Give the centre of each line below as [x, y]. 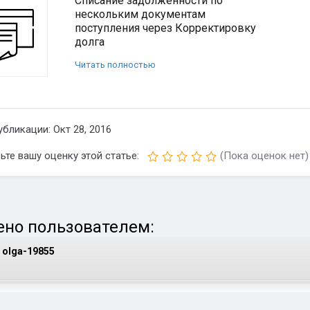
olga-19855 [28, 251]
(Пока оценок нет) [264, 156]
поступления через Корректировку [165, 28]
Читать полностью [115, 65]
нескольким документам [140, 14]
